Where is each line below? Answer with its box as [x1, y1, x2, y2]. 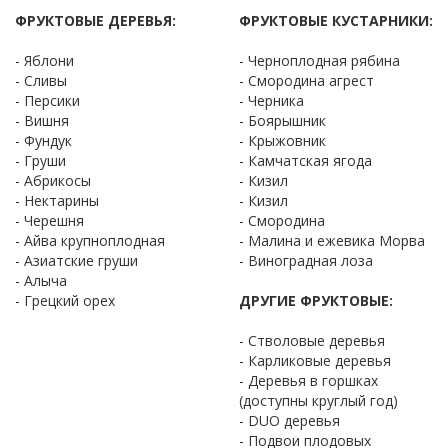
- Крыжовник [239, 130, 326, 150]
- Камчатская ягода [239, 150, 372, 170]
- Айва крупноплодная [15, 230, 165, 250]
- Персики [15, 90, 80, 110]
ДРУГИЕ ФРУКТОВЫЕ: [239, 290, 393, 310]
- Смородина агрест [239, 70, 374, 90]
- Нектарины [15, 190, 99, 210]
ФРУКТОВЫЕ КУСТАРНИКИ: [239, 10, 433, 30]
